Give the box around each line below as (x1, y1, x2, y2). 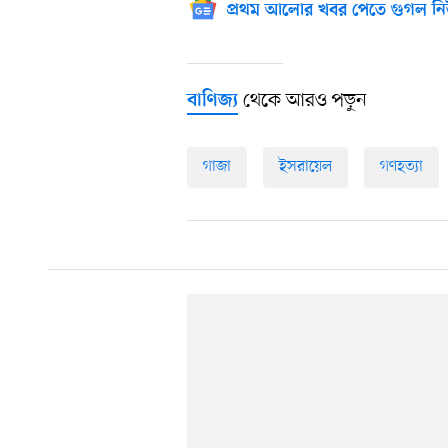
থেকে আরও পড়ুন (238, 87, 367, 114)
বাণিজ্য (187, 89, 238, 113)
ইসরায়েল (279, 155, 332, 178)
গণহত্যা (380, 155, 423, 178)
